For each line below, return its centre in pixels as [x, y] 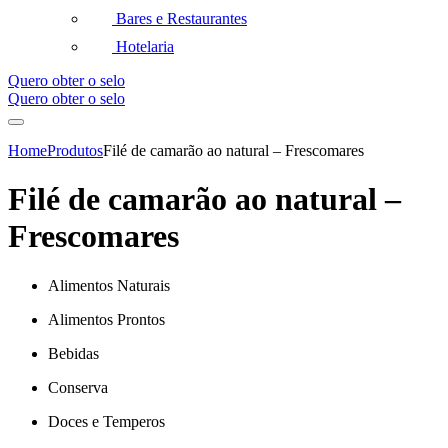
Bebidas [73, 353]
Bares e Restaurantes [181, 18]
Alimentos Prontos [106, 319]
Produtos [75, 150]
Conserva [78, 387]
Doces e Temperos [106, 421]
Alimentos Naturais [109, 285]
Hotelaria [145, 46]
